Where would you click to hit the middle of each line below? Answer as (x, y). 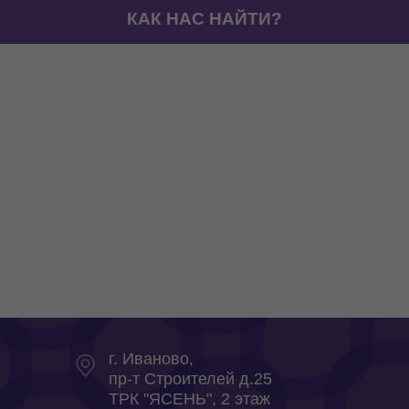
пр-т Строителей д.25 (190, 378)
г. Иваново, (151, 358)
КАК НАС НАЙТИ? (204, 18)
